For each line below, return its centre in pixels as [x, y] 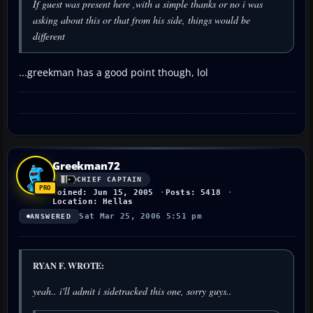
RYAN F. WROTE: [68, 265]
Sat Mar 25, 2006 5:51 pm [141, 216]
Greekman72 [86, 165]
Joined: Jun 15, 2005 [103, 192]
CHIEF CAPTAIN [110, 180]
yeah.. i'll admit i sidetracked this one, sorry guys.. [132, 291]
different [49, 36]
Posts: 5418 [193, 192]
